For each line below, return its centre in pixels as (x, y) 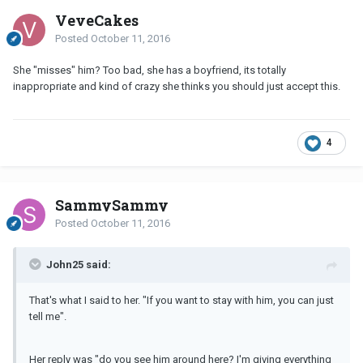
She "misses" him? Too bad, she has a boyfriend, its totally (149, 70)
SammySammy (112, 205)
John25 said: (79, 264)
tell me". (48, 316)
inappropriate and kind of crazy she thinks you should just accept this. (177, 86)
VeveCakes (97, 20)
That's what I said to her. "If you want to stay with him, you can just (181, 300)
